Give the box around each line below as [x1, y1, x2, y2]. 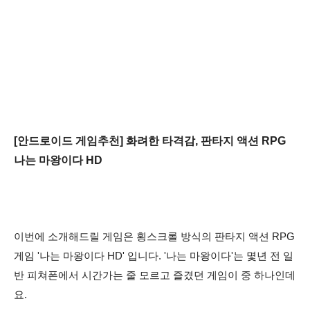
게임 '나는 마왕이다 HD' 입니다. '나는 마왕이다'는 [14, 250, 246, 262]
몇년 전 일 [246, 250, 293, 262]
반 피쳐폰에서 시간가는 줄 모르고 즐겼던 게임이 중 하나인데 [14, 270, 295, 282]
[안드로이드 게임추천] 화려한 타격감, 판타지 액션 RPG [14, 135, 286, 147]
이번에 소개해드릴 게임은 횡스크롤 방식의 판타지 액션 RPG [14, 231, 295, 243]
